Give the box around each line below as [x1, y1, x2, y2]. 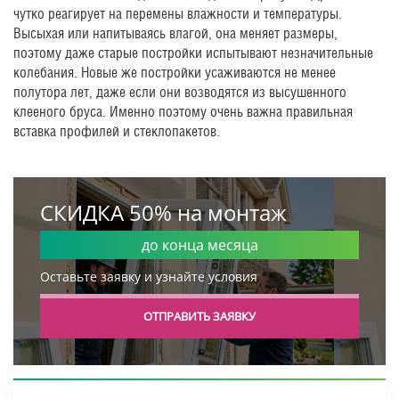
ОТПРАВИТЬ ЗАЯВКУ [143, 308, 256, 324]
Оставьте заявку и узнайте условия [40, 268, 257, 285]
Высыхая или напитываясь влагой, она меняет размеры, [13, 25, 338, 42]
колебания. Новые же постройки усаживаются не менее [13, 64, 336, 81]
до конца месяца [141, 235, 258, 255]
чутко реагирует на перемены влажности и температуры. [13, 5, 342, 22]
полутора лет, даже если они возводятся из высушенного [13, 84, 346, 101]
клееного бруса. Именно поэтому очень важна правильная [13, 103, 353, 120]
